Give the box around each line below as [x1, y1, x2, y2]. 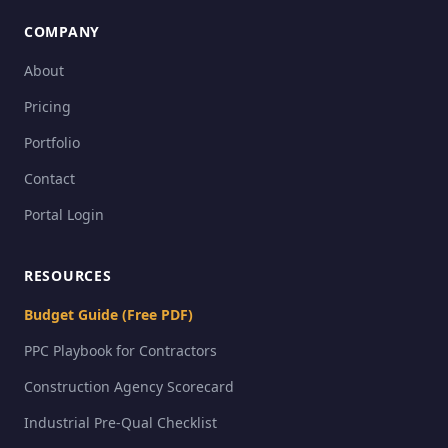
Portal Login [24, 205, 104, 224]
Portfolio [24, 133, 80, 152]
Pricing [24, 97, 71, 116]
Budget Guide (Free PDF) [24, 305, 193, 324]
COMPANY [24, 22, 100, 41]
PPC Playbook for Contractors [24, 341, 217, 360]
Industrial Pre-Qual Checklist [24, 413, 217, 432]
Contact [24, 169, 75, 188]
